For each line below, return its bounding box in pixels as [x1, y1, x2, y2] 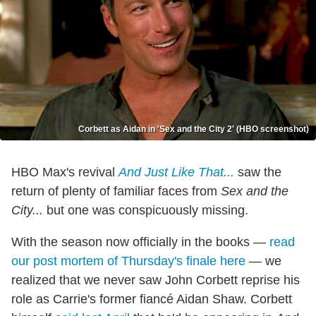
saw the [234, 164, 281, 179]
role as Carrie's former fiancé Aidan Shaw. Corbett [11, 291, 292, 306]
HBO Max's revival [11, 164, 119, 179]
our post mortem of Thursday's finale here [11, 253, 245, 268]
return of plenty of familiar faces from [11, 183, 221, 198]
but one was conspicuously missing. [43, 202, 248, 217]
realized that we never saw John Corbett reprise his [11, 272, 300, 287]
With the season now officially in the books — [11, 234, 269, 249]
